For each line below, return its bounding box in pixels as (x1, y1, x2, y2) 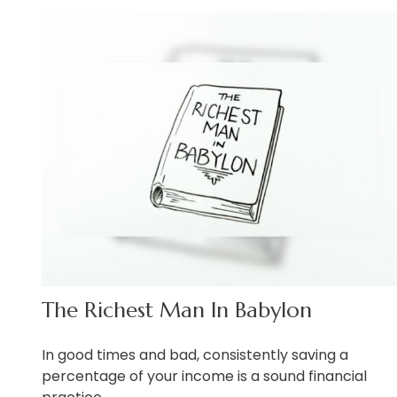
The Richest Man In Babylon (41, 297, 312, 324)
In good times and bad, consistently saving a (41, 345, 348, 366)
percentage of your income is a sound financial (41, 366, 367, 387)
